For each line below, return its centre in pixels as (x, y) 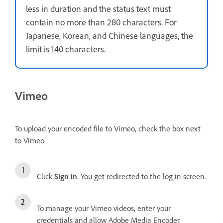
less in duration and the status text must (98, 8)
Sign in (66, 176)
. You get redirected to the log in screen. (142, 176)
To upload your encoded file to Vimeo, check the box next (108, 128)
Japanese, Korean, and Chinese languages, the (110, 35)
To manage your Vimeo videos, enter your (104, 208)
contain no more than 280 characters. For (101, 22)
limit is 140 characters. (66, 49)
